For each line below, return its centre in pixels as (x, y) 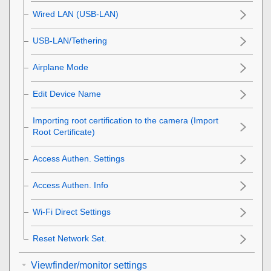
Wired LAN (53, 14)
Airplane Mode (60, 67)
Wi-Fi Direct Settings (72, 211)
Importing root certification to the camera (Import (126, 120)
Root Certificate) (64, 132)
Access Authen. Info (70, 185)
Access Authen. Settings (79, 158)
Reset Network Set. (70, 238)
